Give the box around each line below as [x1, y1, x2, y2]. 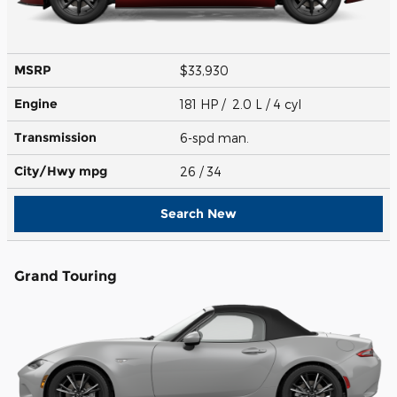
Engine [14, 95, 58, 112]
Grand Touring [14, 267, 117, 284]
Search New [160, 205, 237, 222]
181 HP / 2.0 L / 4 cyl [180, 96, 305, 112]
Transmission [14, 128, 97, 145]
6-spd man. [180, 129, 253, 145]
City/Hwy [14, 162, 79, 179]
